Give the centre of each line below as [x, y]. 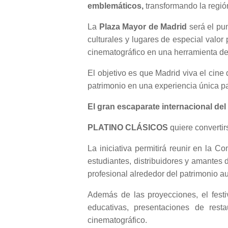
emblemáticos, [116, 6]
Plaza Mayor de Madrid [143, 27]
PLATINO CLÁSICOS [128, 128]
